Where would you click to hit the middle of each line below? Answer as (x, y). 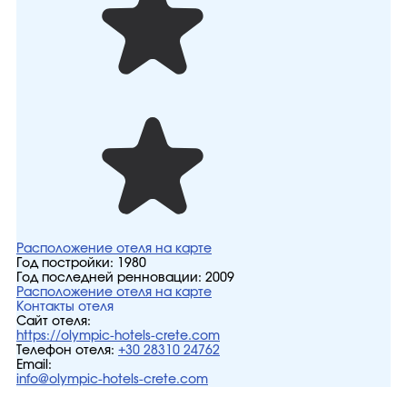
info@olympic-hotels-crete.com (112, 380)
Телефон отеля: (65, 351)
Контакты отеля (65, 307)
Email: (34, 365)
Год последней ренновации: (111, 278)
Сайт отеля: (54, 322)
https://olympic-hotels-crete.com (118, 336)
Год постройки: (67, 263)
